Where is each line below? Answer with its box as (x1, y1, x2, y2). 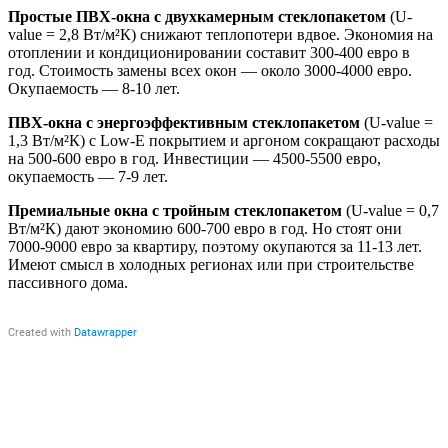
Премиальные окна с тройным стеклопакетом (8, 201, 342, 219)
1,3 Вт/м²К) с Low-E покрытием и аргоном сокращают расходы (8, 131, 440, 149)
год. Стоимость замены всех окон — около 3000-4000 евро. (8, 61, 412, 79)
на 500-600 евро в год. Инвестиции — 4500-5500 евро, (8, 149, 381, 167)
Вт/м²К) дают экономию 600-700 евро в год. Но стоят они (8, 219, 402, 237)
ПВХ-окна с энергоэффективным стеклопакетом (8, 113, 360, 131)
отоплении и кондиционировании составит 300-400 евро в (8, 43, 410, 61)
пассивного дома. (8, 273, 128, 291)
